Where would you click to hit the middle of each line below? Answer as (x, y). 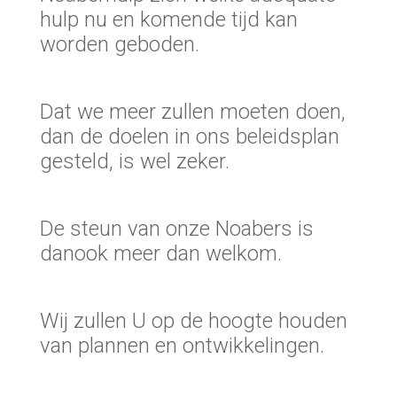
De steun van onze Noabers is (176, 229)
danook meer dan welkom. (160, 254)
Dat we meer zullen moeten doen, (192, 112)
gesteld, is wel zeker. (134, 162)
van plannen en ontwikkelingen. (182, 346)
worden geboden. (119, 45)
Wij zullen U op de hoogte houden (193, 321)
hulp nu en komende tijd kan (168, 20)
